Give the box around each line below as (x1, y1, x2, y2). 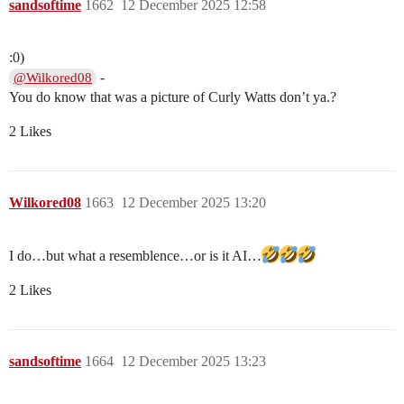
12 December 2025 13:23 (121, 353, 266, 370)
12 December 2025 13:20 (121, 195, 266, 211)
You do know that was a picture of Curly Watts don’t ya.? (9, 89, 336, 106)
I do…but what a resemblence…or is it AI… (9, 248, 262, 264)
